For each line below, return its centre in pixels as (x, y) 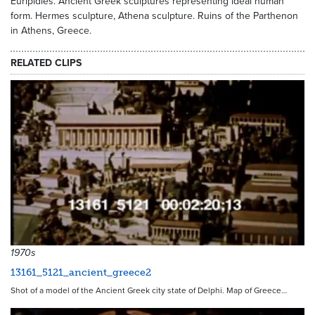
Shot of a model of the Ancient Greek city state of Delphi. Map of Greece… (149, 291)
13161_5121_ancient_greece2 (81, 273)
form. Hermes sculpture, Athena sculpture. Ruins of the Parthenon (154, 16)
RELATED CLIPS (46, 63)
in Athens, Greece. (51, 31)
